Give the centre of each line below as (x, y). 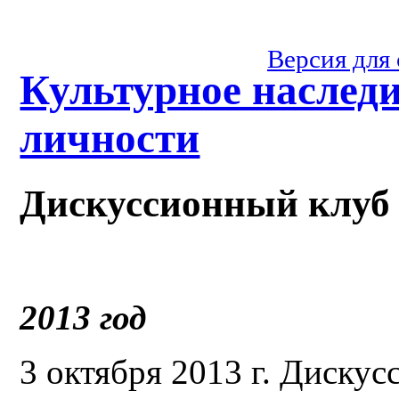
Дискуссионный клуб (205, 203)
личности (110, 138)
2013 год (83, 317)
